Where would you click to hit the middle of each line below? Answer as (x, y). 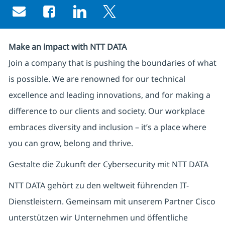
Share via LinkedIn (118, 17)
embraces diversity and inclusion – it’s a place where (107, 127)
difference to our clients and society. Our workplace (106, 111)
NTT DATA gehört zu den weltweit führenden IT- (98, 186)
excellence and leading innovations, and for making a (109, 95)
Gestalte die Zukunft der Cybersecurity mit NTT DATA (108, 164)
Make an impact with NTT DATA (67, 47)
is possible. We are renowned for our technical (97, 79)
